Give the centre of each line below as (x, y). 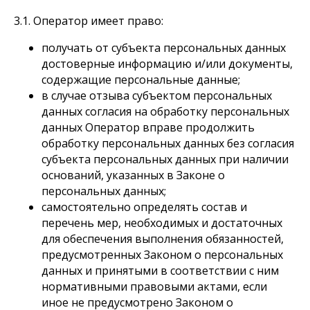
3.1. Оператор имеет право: (89, 21)
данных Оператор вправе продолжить (148, 127)
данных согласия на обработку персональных (165, 111)
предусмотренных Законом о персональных (162, 255)
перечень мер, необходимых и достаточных (162, 223)
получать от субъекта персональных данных (164, 48)
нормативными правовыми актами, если (154, 286)
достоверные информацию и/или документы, (167, 64)
